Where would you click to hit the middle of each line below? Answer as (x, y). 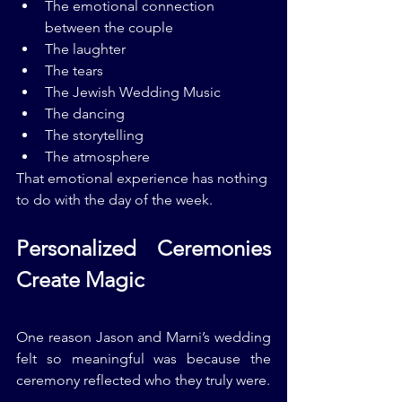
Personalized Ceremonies (144, 249)
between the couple (109, 28)
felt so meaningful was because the (144, 359)
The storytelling (94, 135)
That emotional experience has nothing (144, 179)
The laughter (85, 49)
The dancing (85, 114)
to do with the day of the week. (114, 200)
